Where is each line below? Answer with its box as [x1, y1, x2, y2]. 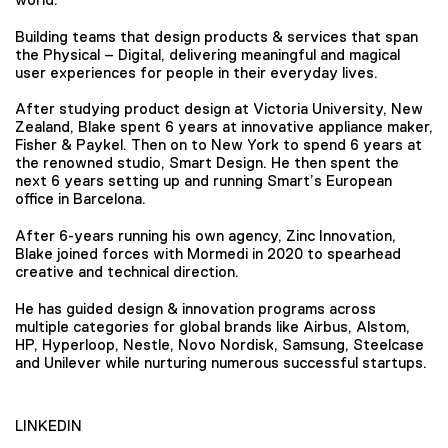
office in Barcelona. [15, 190, 146, 208]
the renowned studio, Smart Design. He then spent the [15, 154, 399, 172]
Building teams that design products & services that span [15, 27, 418, 45]
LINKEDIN [15, 416, 82, 434]
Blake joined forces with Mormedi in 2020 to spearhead [15, 245, 401, 262]
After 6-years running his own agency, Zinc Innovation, [15, 227, 396, 244]
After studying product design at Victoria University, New [15, 100, 423, 118]
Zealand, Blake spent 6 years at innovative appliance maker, [15, 118, 433, 136]
